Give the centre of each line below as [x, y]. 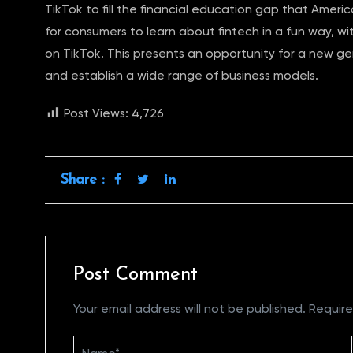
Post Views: [96, 113]
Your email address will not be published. [190, 308]
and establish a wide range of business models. [182, 75]
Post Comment [136, 275]
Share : [83, 180]
